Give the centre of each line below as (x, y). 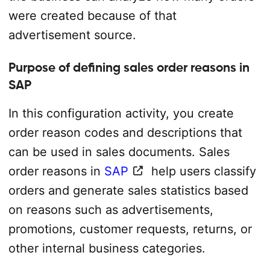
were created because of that (92, 16)
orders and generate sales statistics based (128, 190)
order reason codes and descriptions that (125, 133)
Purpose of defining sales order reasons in (129, 67)
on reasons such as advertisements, (111, 210)
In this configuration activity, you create (121, 113)
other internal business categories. (107, 248)
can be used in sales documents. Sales (119, 152)
